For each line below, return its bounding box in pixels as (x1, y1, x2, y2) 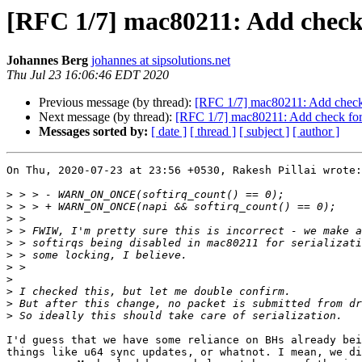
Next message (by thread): (39, 110, 175, 124)
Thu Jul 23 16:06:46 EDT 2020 (6, 68, 169, 82)
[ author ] (293, 124, 339, 139)
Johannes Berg (6, 53, 88, 68)
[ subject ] (239, 124, 289, 139)
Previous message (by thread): (39, 95, 195, 110)
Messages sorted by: (39, 124, 148, 139)
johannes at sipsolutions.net (91, 53, 230, 68)
